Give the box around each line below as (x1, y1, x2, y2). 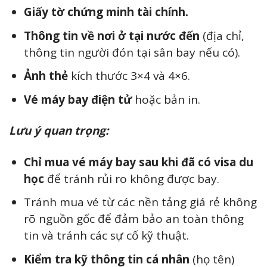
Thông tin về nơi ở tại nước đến (23, 27, 200, 44)
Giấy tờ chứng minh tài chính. (23, 4, 188, 20)
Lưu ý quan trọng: (9, 123, 108, 139)
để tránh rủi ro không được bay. (44, 170, 219, 187)
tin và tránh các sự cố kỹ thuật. (23, 228, 189, 244)
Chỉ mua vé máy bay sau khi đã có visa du (23, 154, 253, 170)
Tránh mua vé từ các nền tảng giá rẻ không (23, 194, 257, 210)
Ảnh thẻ (23, 68, 68, 84)
